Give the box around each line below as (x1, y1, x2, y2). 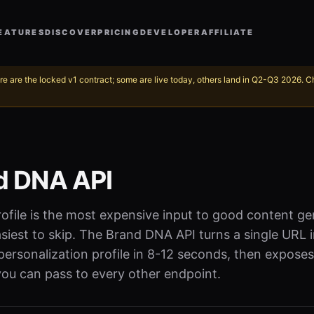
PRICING (97, 27, 140, 37)
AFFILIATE (200, 27, 254, 37)
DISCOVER (44, 27, 98, 37)
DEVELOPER (139, 27, 201, 37)
